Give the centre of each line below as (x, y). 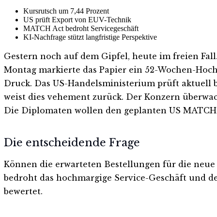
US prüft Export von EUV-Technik (77, 19)
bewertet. (23, 192)
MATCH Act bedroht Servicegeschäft (81, 28)
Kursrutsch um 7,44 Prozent (66, 11)
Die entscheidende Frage (72, 143)
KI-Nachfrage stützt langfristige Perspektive (90, 37)
